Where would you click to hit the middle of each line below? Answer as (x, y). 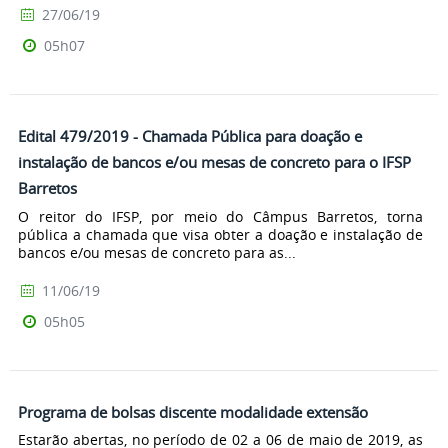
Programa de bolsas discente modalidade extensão (193, 411)
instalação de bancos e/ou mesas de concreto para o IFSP (214, 161)
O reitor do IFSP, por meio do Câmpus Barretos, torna (220, 216)
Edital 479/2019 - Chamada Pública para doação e (190, 135)
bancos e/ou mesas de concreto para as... (157, 252)
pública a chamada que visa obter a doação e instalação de (220, 234)
